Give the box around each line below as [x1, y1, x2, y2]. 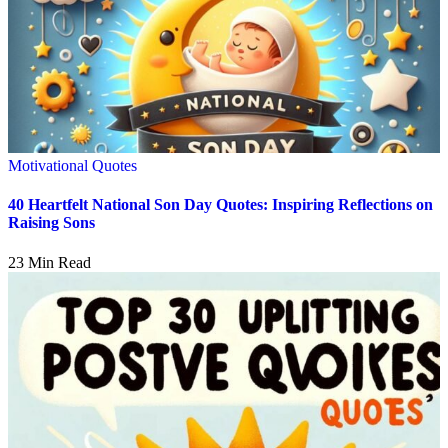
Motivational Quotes [8, 157, 137, 175]
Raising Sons [8, 214, 95, 232]
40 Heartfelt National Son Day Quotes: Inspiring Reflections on [8, 196, 433, 214]
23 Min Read [8, 253, 91, 271]
